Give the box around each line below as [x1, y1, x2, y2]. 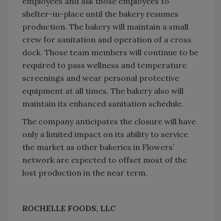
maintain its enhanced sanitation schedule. [22, 98, 184, 109]
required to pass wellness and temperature [22, 60, 186, 70]
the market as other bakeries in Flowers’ [22, 142, 174, 152]
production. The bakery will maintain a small [22, 21, 188, 32]
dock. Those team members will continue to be [22, 47, 198, 57]
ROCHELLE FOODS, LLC [22, 203, 115, 213]
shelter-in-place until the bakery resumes [22, 8, 179, 19]
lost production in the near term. [22, 167, 147, 178]
